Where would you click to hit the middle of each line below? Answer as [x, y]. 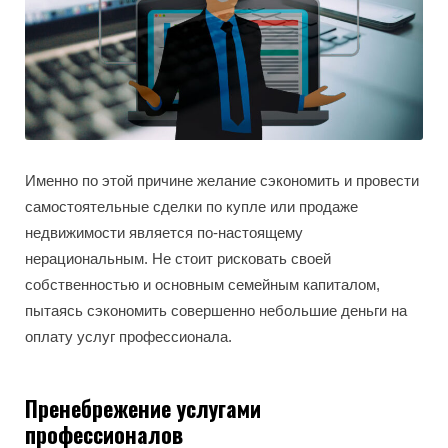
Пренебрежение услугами [143, 408]
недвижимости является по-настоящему [164, 233]
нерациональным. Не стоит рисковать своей [178, 259]
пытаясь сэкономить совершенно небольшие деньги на [216, 311]
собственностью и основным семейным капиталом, [202, 285]
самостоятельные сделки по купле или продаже [191, 207]
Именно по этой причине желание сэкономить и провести [222, 181]
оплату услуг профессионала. [128, 337]
